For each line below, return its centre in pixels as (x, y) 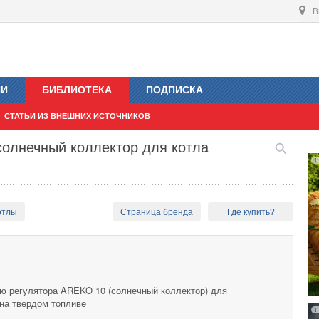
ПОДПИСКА (174, 90)
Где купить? (251, 213)
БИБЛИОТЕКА (77, 90)
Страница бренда (157, 213)
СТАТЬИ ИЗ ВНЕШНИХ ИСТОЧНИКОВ (77, 116)
